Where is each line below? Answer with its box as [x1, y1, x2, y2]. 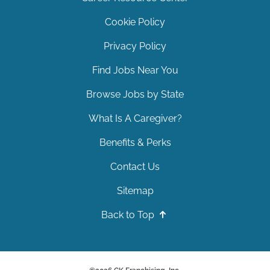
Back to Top [101, 209, 157, 221]
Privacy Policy [104, 40, 166, 52]
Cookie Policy [105, 16, 165, 28]
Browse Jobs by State [86, 89, 184, 101]
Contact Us [110, 161, 160, 173]
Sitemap [116, 185, 154, 197]
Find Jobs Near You [92, 64, 178, 77]
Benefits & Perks [99, 137, 171, 149]
